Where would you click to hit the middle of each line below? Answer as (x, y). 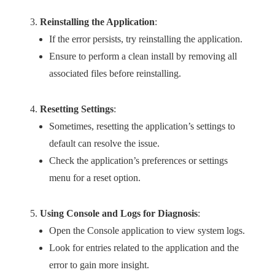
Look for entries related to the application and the (144, 248)
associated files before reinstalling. (115, 73)
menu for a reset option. (95, 178)
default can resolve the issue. (104, 143)
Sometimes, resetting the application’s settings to (142, 126)
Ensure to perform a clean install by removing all (143, 56)
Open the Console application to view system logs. (147, 230)
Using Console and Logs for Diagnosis (119, 213)
